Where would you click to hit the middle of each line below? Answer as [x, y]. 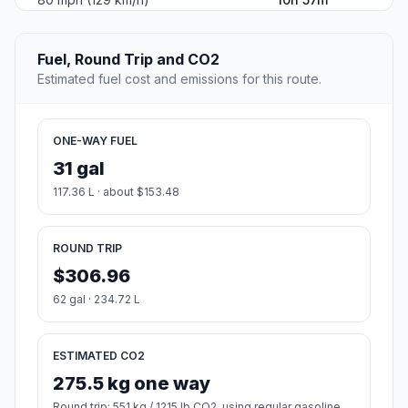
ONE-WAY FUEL [95, 141]
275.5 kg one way [132, 384]
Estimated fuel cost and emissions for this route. [179, 79]
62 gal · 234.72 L [97, 300]
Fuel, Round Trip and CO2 [128, 60]
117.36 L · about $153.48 [116, 192]
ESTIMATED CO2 [99, 356]
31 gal [79, 169]
